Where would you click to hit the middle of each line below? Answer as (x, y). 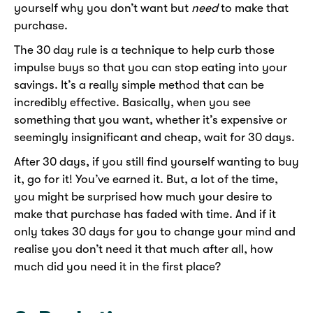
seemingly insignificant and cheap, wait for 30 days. (154, 138)
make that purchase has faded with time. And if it (145, 214)
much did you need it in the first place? (117, 267)
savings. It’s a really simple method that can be (139, 85)
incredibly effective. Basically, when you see (132, 103)
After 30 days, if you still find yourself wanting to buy (156, 162)
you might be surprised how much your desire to (143, 197)
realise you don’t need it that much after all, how (144, 249)
